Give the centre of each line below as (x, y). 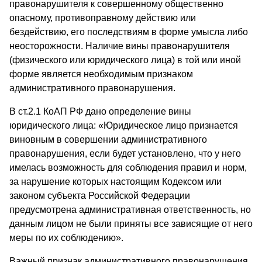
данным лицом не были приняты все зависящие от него (131, 223)
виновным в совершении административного (108, 139)
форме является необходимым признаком (101, 74)
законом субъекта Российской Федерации (100, 195)
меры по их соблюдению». (66, 237)
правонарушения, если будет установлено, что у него (125, 153)
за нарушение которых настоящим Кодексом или (116, 181)
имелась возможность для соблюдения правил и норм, (128, 167)
